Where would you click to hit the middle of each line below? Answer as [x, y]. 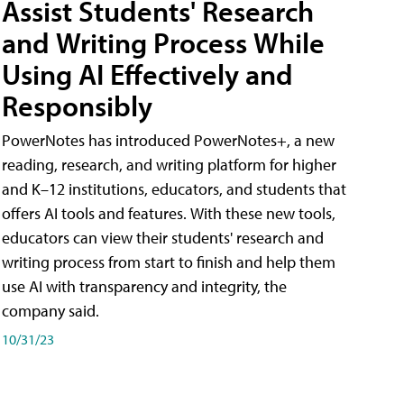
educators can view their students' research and [163, 237]
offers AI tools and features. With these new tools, [169, 213]
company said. [50, 310]
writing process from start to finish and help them [169, 262]
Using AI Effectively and [147, 73]
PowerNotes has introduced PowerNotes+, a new [168, 140]
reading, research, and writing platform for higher [169, 164]
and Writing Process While [163, 42]
